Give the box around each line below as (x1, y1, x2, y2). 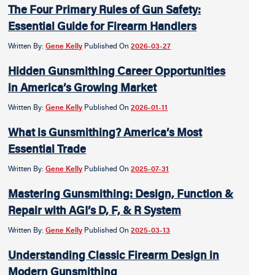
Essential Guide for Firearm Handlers (8, 18, 197, 33)
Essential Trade (8, 141, 87, 156)
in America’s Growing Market (8, 80, 157, 95)
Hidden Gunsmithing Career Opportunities (8, 63, 226, 78)
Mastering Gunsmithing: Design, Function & (8, 186, 234, 201)
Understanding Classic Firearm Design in (8, 247, 220, 262)
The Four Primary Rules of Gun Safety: (8, 2, 201, 17)
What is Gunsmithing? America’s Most (8, 125, 203, 139)
